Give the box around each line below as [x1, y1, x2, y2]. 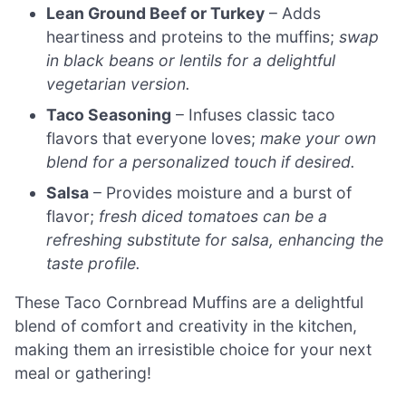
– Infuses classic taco [171, 104, 336, 124]
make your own [260, 128, 377, 148]
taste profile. [46, 253, 141, 273]
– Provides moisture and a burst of [89, 182, 353, 202]
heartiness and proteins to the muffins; [46, 26, 340, 46]
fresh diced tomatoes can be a [99, 206, 328, 226]
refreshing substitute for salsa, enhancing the [46, 229, 384, 249]
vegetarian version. [46, 73, 191, 93]
